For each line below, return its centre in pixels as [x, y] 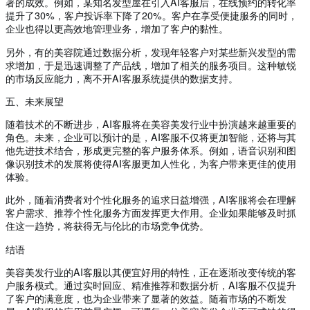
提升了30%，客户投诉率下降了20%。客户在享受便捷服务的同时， [152, 16]
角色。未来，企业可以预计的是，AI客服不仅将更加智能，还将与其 [151, 137]
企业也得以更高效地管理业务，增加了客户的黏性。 [117, 29]
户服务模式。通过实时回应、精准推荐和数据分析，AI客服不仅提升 [151, 285]
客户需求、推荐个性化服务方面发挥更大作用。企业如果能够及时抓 [151, 213]
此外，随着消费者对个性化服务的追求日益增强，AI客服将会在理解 [151, 200]
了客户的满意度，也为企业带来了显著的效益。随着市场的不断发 [146, 298]
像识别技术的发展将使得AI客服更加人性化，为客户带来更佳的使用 [151, 164]
